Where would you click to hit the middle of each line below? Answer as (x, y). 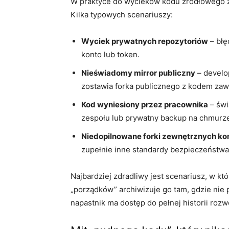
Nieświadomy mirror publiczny (138, 73)
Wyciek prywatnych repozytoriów (145, 41)
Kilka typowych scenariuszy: (122, 14)
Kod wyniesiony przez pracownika (145, 104)
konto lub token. (110, 54)
